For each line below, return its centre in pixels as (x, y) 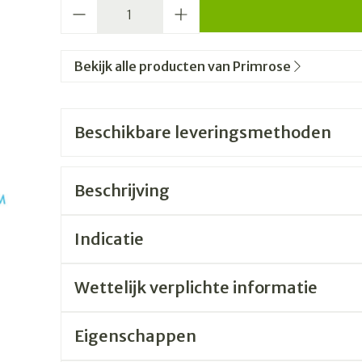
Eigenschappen (135, 336)
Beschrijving (122, 190)
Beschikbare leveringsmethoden (202, 132)
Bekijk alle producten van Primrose (182, 66)
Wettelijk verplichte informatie (196, 287)
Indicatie (109, 239)
